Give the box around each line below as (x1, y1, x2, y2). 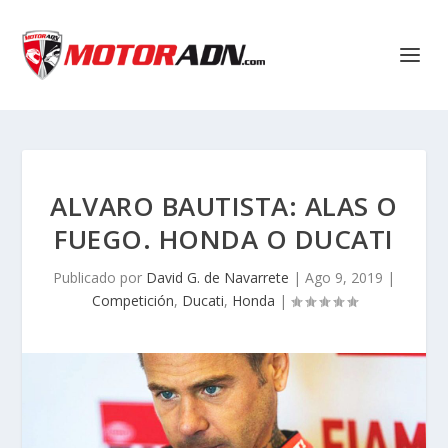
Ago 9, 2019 (305, 268, 383, 287)
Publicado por (53, 268, 146, 287)
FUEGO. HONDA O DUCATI (54, 221, 394, 257)
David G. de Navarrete (146, 268, 289, 287)
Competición (91, 291, 174, 310)
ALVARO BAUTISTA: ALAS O (50, 188, 398, 224)
